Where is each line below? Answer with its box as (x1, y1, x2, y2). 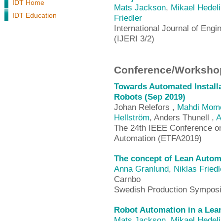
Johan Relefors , (114, 102, 177, 112)
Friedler (114, 13, 142, 23)
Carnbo (114, 174, 141, 184)
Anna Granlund (114, 164, 169, 174)
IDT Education (12, 11, 57, 19)
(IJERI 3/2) (114, 34, 154, 43)
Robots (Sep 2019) (114, 92, 185, 102)
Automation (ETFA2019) (114, 133, 202, 143)
